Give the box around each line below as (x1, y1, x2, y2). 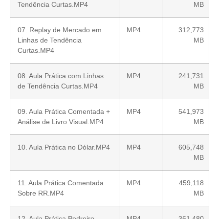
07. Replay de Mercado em (18, 25, 102, 34)
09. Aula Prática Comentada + (18, 107, 110, 115)
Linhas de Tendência (18, 36, 82, 44)
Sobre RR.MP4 (18, 189, 64, 197)
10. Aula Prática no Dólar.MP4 (18, 143, 110, 151)
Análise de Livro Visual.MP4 (18, 117, 104, 126)
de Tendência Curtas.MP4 (18, 82, 98, 90)
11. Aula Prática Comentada (18, 178, 104, 187)
